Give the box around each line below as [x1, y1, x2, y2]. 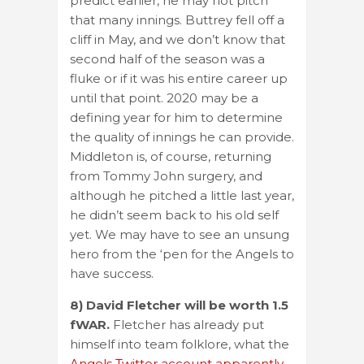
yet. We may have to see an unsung [70, 226, 289, 242]
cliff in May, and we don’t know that [70, 31, 285, 47]
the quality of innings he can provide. [70, 128, 294, 145]
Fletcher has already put [113, 316, 264, 332]
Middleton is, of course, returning [70, 148, 271, 164]
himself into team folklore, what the [70, 336, 289, 352]
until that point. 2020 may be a [70, 89, 258, 106]
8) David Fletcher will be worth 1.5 [70, 297, 288, 313]
